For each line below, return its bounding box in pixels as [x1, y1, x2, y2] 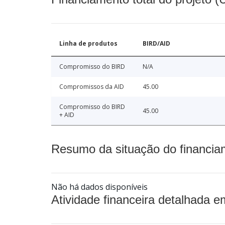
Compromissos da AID [59, 82, 124, 91]
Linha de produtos [59, 39, 118, 48]
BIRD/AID [143, 39, 170, 48]
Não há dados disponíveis [51, 181, 148, 192]
